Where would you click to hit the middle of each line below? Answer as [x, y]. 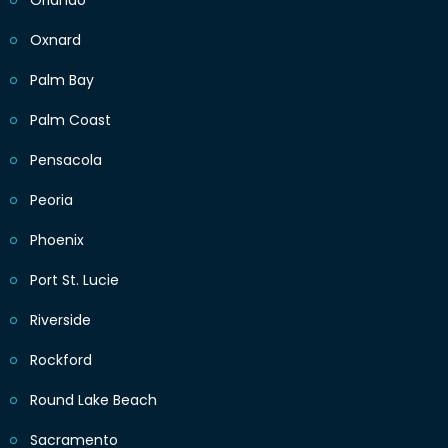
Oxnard [55, 40]
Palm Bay [62, 80]
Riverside [60, 320]
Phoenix [57, 240]
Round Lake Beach [93, 400]
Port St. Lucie [74, 280]
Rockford [61, 360]
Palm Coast [70, 120]
